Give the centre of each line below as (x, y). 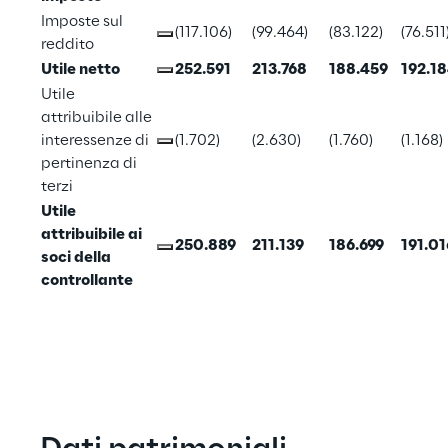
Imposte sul (83, 21)
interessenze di (96, 140)
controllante (87, 280)
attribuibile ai (93, 234)
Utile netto (80, 69)
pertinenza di (90, 163)
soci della (77, 257)
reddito (67, 44)
